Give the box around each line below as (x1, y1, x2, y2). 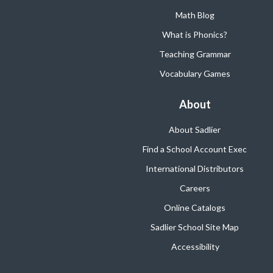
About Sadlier (169, 124, 221, 135)
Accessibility (171, 241, 219, 252)
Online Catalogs (164, 202, 225, 213)
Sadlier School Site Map (151, 221, 239, 232)
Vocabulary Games (160, 68, 230, 79)
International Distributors (146, 163, 244, 174)
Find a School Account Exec (143, 143, 247, 154)
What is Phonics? (162, 29, 227, 40)
